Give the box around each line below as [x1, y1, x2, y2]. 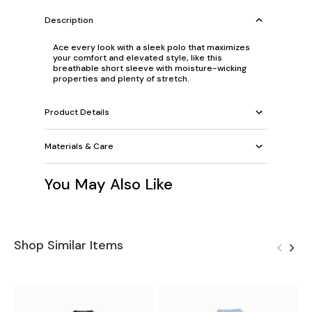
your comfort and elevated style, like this [53, 52, 222, 64]
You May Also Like [45, 174, 173, 195]
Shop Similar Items [14, 237, 123, 254]
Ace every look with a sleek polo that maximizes [53, 42, 250, 54]
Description [45, 14, 93, 26]
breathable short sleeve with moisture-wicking [53, 63, 247, 75]
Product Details [45, 106, 109, 118]
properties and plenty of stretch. [53, 73, 189, 85]
